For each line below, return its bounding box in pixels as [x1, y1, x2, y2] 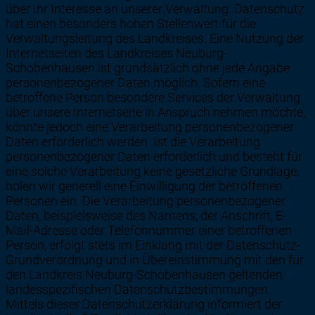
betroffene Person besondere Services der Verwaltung [6, 90, 300, 105]
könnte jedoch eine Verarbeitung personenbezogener [6, 120, 294, 135]
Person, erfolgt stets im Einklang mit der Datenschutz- [6, 238, 300, 253]
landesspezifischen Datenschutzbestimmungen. [6, 282, 271, 297]
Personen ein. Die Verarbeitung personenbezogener [6, 193, 285, 209]
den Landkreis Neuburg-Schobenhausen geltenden [6, 267, 283, 283]
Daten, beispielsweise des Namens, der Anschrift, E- [6, 208, 286, 224]
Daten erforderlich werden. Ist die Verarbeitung [6, 134, 260, 150]
